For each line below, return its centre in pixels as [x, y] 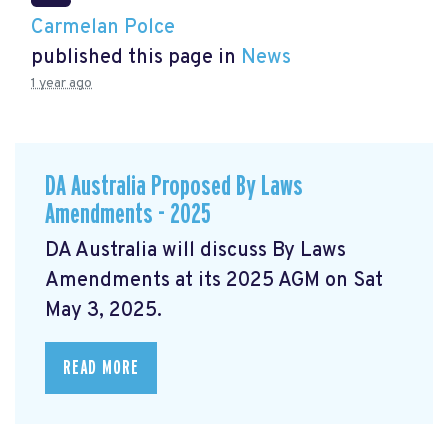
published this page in [136, 57]
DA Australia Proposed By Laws [174, 186]
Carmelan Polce [103, 27]
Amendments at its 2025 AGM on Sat [214, 281]
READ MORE [101, 368]
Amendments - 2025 [128, 214]
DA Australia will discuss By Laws [195, 251]
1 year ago [61, 83]
